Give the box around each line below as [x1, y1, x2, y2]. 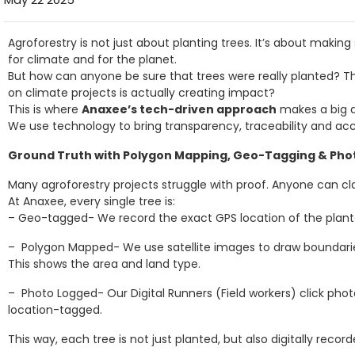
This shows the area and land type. [8, 255, 200, 272]
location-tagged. [8, 301, 102, 318]
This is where [8, 101, 82, 117]
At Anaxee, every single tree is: [8, 193, 175, 209]
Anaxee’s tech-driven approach [82, 101, 277, 117]
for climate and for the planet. [8, 51, 177, 67]
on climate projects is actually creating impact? [8, 84, 275, 101]
